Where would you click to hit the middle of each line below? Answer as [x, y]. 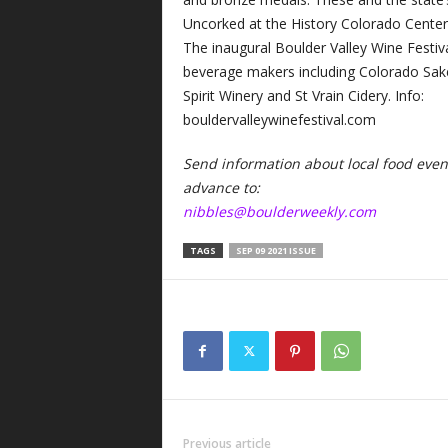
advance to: [221, 187]
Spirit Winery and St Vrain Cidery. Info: [303, 95]
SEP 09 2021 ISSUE [275, 251]
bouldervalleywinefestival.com [281, 119]
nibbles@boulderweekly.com [279, 211]
